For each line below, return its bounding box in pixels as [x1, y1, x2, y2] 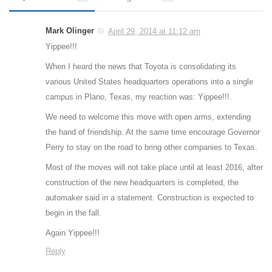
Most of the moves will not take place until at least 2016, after [46, 162, 263, 172]
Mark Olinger [46, 25, 94, 35]
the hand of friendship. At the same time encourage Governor [46, 127, 260, 137]
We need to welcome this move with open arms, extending [46, 112, 251, 121]
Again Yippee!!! [46, 228, 100, 237]
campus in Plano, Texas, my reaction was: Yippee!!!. [46, 92, 232, 101]
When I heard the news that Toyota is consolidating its [46, 61, 236, 71]
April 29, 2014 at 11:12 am [108, 26, 200, 36]
